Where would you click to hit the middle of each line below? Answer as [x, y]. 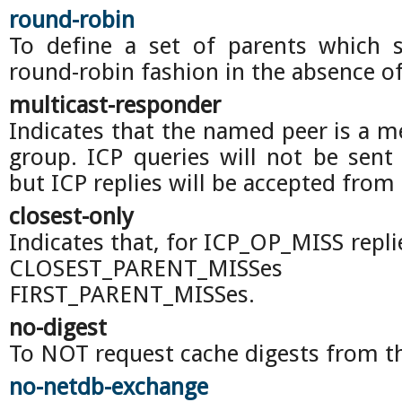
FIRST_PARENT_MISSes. [132, 294]
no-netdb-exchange [109, 387]
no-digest [58, 328]
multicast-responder [115, 105]
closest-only [71, 216]
